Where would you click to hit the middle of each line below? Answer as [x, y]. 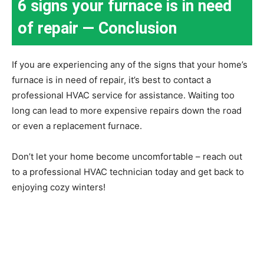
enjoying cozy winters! [59, 187]
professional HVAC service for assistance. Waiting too [123, 95]
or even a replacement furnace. [77, 126]
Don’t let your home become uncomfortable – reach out [127, 157]
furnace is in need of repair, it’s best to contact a [111, 80]
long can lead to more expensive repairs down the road [127, 111]
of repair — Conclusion [97, 29]
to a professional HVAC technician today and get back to [128, 172]
